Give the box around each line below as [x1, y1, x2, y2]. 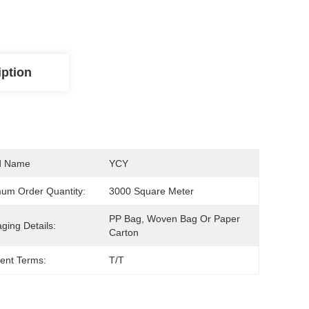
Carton [109, 227, 139, 238]
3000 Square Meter [109, 186, 194, 197]
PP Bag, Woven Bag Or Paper [109, 213, 240, 224]
